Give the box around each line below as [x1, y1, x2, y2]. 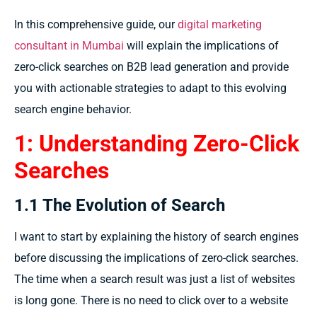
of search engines [210, 230, 299, 244]
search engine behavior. [14, 102, 132, 116]
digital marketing [178, 17, 262, 31]
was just [166, 272, 211, 287]
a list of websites [211, 272, 295, 287]
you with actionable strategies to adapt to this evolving [14, 81, 287, 95]
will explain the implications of [124, 38, 279, 52]
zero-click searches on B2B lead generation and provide [14, 59, 289, 74]
